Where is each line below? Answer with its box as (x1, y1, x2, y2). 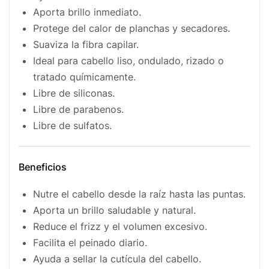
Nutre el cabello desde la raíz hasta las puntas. (33, 187, 246, 200)
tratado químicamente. (33, 70, 136, 83)
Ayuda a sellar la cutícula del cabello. (33, 252, 201, 265)
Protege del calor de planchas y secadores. (33, 22, 230, 34)
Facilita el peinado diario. (33, 236, 147, 249)
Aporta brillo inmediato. (33, 5, 141, 18)
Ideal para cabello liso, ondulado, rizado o (33, 54, 224, 67)
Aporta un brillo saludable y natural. (33, 204, 196, 216)
